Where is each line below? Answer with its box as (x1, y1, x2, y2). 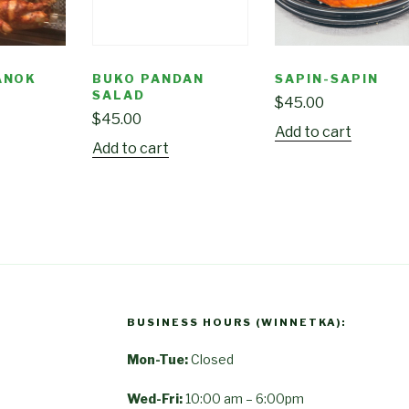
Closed (191, 351, 235, 368)
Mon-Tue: (127, 351, 192, 368)
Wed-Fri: (127, 391, 184, 407)
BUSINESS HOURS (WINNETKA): (127, 316, 347, 330)
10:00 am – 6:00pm (183, 391, 305, 407)
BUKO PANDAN (92, 70, 204, 86)
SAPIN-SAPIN (275, 70, 379, 86)
